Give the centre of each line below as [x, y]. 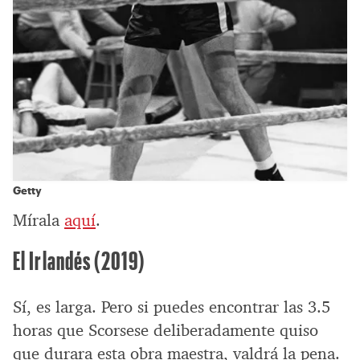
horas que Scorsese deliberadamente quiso [166, 330]
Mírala [39, 220]
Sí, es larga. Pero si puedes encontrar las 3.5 [172, 307]
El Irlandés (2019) [79, 260]
